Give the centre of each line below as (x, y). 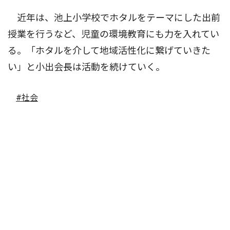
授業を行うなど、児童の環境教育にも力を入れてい (113, 34)
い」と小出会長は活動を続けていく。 (86, 67)
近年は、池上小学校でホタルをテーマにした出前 (114, 18)
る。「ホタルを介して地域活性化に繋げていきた (109, 51)
